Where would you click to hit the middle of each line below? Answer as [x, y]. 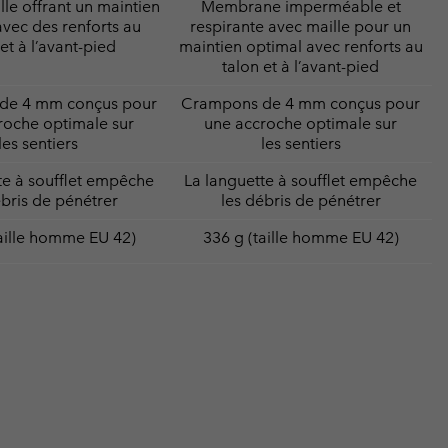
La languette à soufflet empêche [300, 180]
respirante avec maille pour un [300, 26]
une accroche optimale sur [300, 123]
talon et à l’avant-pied [300, 66]
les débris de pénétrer [300, 200]
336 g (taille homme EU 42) [300, 237]
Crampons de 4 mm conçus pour [300, 103]
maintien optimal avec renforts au [300, 46]
